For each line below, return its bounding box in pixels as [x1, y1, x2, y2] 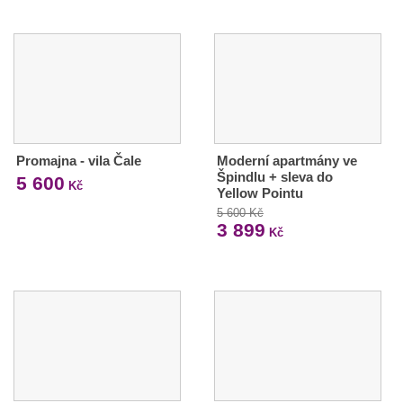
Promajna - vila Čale [16, 153, 141, 169]
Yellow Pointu [216, 185, 303, 201]
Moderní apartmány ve [216, 153, 357, 169]
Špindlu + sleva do [216, 169, 333, 185]
